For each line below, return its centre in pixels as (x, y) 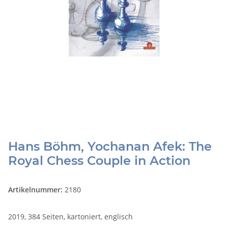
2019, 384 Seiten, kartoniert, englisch (70, 217)
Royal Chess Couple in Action (99, 161)
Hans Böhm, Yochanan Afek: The (110, 147)
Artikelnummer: (36, 190)
